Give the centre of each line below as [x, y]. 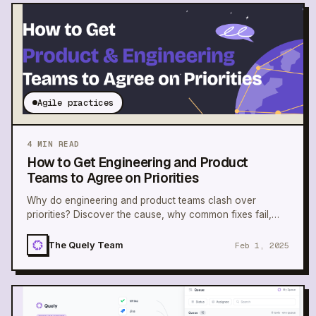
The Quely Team [86, 244]
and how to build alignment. [89, 229]
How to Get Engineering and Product [138, 163]
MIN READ [56, 144]
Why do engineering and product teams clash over [141, 201]
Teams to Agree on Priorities [113, 178]
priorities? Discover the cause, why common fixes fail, [149, 215]
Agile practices [75, 103]
